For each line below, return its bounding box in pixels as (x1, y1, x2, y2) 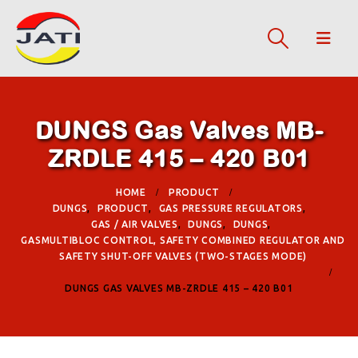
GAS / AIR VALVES (90, 218, 178, 229)
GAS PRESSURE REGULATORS (158, 202, 303, 213)
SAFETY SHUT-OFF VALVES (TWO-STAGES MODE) (59, 250, 307, 261)
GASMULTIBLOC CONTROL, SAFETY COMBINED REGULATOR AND (21, 234, 345, 245)
